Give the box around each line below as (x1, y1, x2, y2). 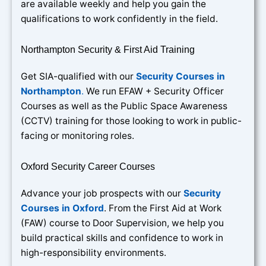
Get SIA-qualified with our (21, 71, 136, 83)
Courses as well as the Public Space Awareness (21, 100, 227, 112)
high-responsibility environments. (21, 247, 166, 259)
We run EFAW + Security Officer (84, 85, 224, 97)
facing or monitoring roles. (21, 130, 134, 142)
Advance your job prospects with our (21, 188, 183, 199)
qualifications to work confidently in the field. (21, 13, 218, 25)
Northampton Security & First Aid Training (21, 45, 195, 55)
